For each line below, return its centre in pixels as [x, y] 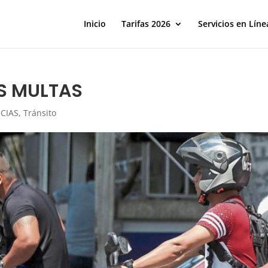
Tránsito [40, 113]
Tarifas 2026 [146, 24]
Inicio [95, 24]
